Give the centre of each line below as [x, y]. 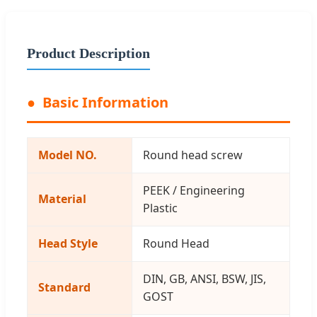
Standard [64, 287]
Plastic [160, 208]
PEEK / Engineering [194, 190]
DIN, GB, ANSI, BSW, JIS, [204, 278]
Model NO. [68, 155]
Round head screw [193, 155]
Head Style [68, 243]
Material [62, 198]
